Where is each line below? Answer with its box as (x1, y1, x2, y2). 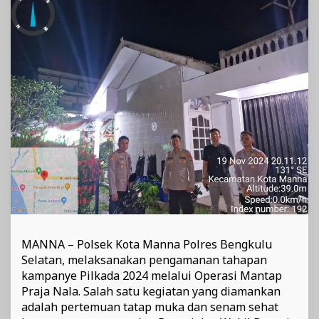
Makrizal (214, 10, 250, 23)
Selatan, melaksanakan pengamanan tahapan (21, 252, 267, 268)
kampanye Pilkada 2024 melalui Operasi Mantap (21, 268, 282, 284)
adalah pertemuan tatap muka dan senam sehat (21, 299, 278, 315)
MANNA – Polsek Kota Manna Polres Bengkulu (21, 236, 272, 253)
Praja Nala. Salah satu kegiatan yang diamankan (21, 283, 281, 300)
